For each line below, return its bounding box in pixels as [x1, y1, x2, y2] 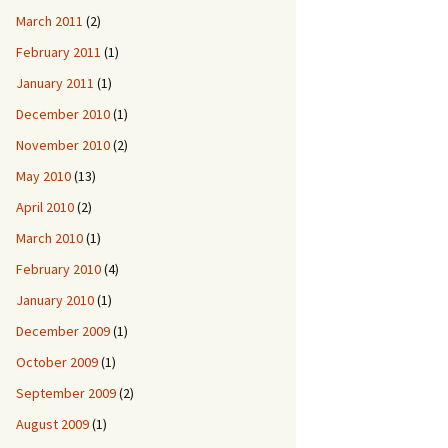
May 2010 [16, 167, 71, 185]
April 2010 [16, 198, 74, 216]
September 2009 [16, 384, 116, 402]
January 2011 [16, 74, 94, 92]
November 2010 [16, 136, 110, 154]
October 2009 [16, 353, 98, 371]
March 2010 [16, 229, 83, 247]
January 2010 [16, 291, 94, 309]
